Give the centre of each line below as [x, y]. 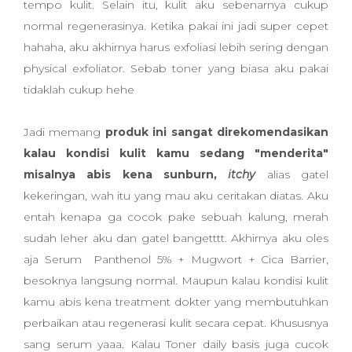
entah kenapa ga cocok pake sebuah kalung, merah [176, 217]
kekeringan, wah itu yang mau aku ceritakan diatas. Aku [176, 196]
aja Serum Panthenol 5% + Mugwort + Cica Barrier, [176, 259]
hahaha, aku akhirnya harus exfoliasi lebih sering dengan [176, 47]
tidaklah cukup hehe [81, 90]
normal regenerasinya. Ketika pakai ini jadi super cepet [176, 26]
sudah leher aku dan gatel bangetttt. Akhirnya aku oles [176, 238]
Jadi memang [64, 132]
